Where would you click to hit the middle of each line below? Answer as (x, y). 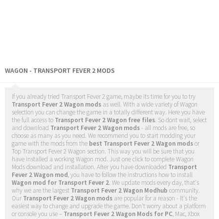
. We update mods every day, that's (154, 183)
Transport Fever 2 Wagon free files (105, 120)
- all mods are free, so (167, 128)
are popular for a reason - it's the (155, 198)
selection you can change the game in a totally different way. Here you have (108, 112)
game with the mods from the (50, 144)
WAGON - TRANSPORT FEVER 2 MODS (60, 71)
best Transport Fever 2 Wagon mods (141, 144)
